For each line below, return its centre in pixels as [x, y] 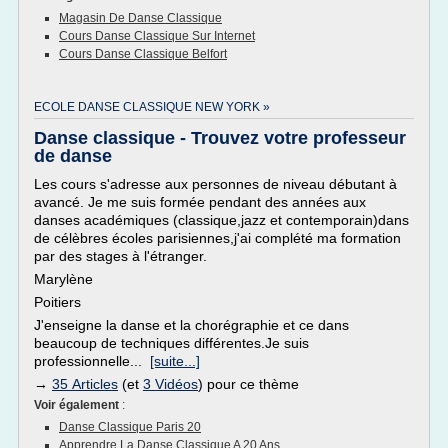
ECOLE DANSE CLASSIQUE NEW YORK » [152, 107]
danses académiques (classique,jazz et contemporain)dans [221, 220]
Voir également [78, 405]
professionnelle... [92, 361]
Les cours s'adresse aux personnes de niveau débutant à [215, 184]
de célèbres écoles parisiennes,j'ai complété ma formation [217, 238]
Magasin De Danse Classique [140, 18]
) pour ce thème [248, 384]
